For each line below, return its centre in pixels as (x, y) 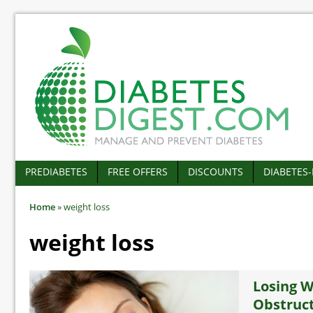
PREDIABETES (56, 172)
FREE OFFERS (138, 172)
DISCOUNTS (216, 172)
